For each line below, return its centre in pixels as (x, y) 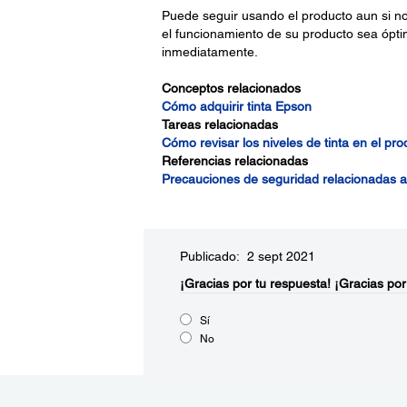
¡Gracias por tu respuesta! (255, 283)
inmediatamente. (209, 52)
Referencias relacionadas (234, 161)
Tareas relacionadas (219, 124)
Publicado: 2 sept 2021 (247, 256)
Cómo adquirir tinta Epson (236, 106)
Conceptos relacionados (231, 88)
